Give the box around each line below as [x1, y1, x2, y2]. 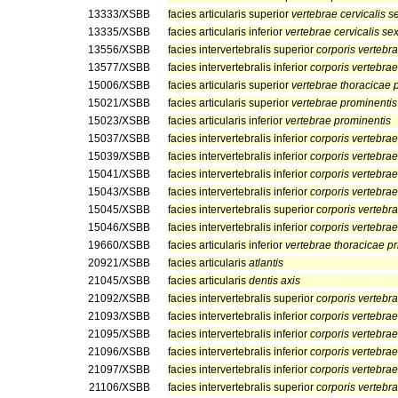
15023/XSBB [88, 115, 150, 127]
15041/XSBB [88, 168, 150, 180]
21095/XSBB [88, 328, 150, 340]
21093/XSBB [88, 310, 150, 322]
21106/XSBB [89, 381, 150, 394]
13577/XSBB [88, 61, 150, 74]
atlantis [249, 257, 283, 269]
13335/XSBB [88, 26, 150, 38]
